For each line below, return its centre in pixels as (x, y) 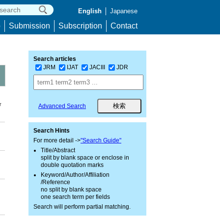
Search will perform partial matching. (82, 207)
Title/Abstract (58, 150)
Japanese (124, 11)
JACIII (97, 67)
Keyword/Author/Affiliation (75, 175)
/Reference (55, 182)
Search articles (55, 59)
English (90, 11)
